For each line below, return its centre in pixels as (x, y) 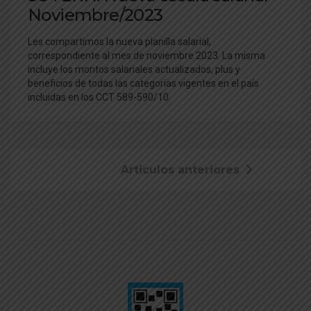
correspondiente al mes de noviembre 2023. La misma (146, 55)
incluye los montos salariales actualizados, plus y (134, 69)
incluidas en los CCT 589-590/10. (99, 97)
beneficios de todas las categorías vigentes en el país (143, 83)
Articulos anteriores (180, 169)
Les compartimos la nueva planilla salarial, (119, 41)
